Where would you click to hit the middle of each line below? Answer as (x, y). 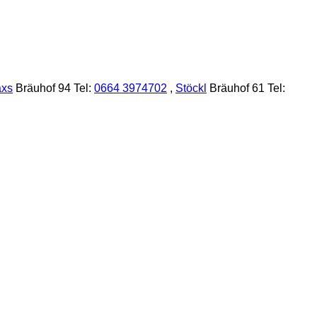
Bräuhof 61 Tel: (246, 88)
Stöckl (191, 88)
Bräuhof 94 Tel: (53, 88)
